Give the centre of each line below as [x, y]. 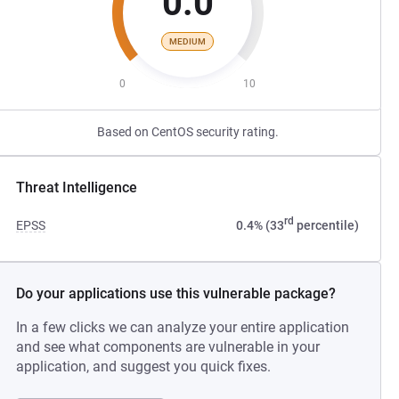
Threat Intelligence [77, 187]
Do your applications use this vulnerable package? [176, 293]
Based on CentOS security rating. [187, 132]
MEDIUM [188, 41]
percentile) [326, 225]
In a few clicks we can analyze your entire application [183, 327]
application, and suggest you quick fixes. [144, 366]
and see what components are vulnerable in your [168, 347]
